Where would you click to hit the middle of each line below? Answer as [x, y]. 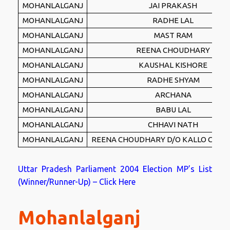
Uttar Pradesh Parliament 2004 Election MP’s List [115, 169]
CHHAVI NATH [173, 124]
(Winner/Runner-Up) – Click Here [77, 182]
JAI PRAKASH [173, 5]
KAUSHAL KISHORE [173, 65]
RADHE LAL [173, 20]
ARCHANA [173, 95]
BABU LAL [173, 110]
